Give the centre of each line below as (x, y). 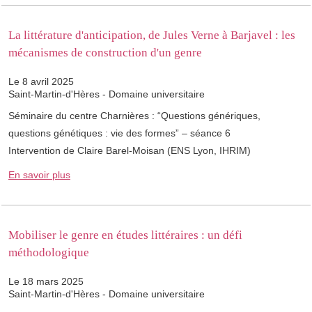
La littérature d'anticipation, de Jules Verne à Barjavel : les (152, 36)
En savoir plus (39, 175)
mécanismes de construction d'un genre (105, 53)
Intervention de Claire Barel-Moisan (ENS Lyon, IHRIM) (130, 151)
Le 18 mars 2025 (46, 282)
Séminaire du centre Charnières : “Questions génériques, (134, 116)
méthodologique (49, 253)
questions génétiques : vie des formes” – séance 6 (119, 133)
